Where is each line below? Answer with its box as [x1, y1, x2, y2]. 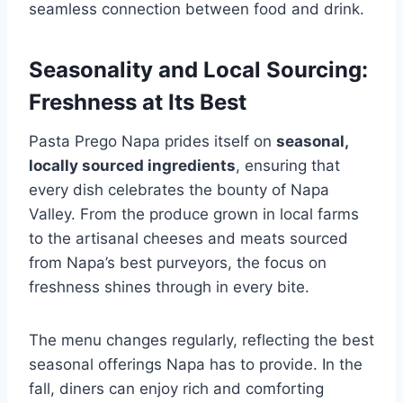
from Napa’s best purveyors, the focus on [29, 253, 327, 272]
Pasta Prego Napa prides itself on [29, 131, 276, 150]
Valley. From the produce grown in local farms [29, 204, 359, 223]
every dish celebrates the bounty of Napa [29, 180, 329, 199]
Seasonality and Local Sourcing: [29, 56, 368, 83]
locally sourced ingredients [29, 156, 236, 175]
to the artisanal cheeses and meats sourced [29, 228, 348, 247]
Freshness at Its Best [29, 88, 246, 115]
